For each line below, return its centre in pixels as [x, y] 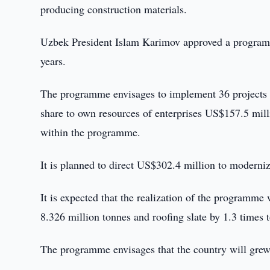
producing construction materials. [114, 9]
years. [53, 61]
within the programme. [91, 132]
